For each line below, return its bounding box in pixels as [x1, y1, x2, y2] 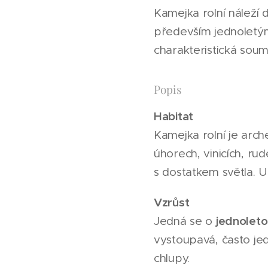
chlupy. [154, 251, 190, 265]
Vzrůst [154, 195, 190, 209]
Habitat [154, 109, 194, 123]
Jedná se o [154, 214, 216, 228]
